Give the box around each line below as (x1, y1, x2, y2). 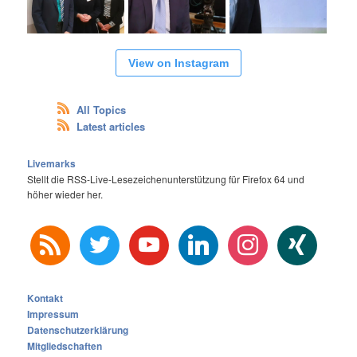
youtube (128, 226, 169, 241)
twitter (79, 226, 110, 241)
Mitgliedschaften (27, 338, 103, 353)
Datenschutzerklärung (27, 322, 129, 337)
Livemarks (27, 156, 76, 171)
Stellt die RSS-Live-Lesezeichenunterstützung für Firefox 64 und (27, 172, 305, 186)
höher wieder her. (27, 187, 104, 202)
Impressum (27, 306, 80, 321)
